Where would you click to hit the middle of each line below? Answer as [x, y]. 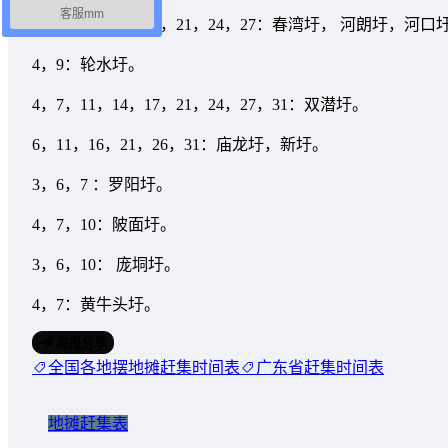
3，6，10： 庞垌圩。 [106, 264]
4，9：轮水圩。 [88, 64]
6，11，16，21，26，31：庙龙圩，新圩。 [180, 144]
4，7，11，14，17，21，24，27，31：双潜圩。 [200, 104]
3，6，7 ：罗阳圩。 [102, 184]
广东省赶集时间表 [320, 367]
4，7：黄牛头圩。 [96, 304]
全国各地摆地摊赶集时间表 [144, 367]
